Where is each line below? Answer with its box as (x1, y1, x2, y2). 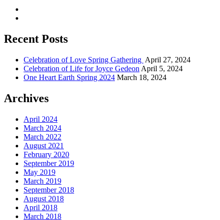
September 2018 (24, 185, 74, 194)
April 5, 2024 (141, 64, 183, 73)
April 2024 (24, 114, 57, 123)
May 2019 (24, 167, 55, 176)
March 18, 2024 (117, 73, 166, 82)
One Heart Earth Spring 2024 (24, 73, 115, 82)
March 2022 (24, 132, 61, 141)
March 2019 (24, 176, 61, 185)
